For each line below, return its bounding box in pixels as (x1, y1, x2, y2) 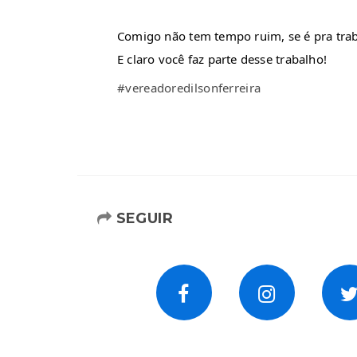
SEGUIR (112, 210, 173, 227)
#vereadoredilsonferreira (117, 79, 261, 96)
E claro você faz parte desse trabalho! (117, 50, 327, 67)
